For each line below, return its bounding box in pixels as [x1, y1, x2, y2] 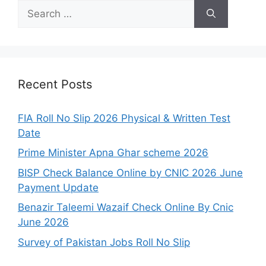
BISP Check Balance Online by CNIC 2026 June [18, 166, 243, 179]
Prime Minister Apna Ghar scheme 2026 [18, 147, 208, 159]
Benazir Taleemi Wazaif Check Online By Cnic [18, 201, 233, 214]
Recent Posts [18, 77, 92, 91]
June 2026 [18, 216, 69, 229]
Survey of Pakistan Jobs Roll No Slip [18, 236, 190, 248]
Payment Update [18, 181, 99, 194]
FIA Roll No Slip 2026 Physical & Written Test [18, 112, 230, 124]
